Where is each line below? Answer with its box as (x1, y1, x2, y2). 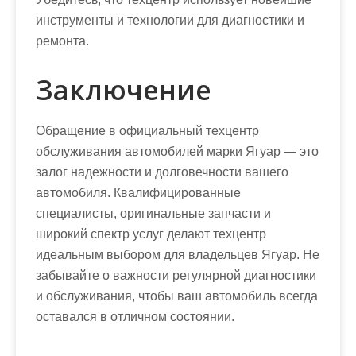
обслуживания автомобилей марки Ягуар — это (36, 144, 319, 158)
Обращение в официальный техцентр (36, 123, 259, 137)
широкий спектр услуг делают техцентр (36, 226, 266, 241)
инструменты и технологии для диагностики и (36, 13, 304, 27)
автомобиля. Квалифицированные (36, 185, 241, 199)
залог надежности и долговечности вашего (36, 164, 288, 179)
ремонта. (36, 33, 89, 48)
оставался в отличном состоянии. (36, 309, 234, 323)
